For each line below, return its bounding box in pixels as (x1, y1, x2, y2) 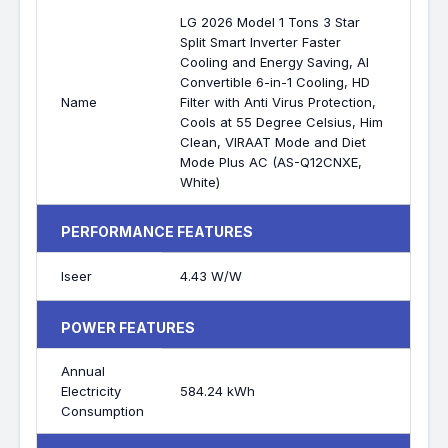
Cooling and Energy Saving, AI (180, 54, 370, 71)
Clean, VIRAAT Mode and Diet (180, 134, 367, 151)
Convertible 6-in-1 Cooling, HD (180, 74, 371, 91)
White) (180, 174, 221, 191)
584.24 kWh (180, 383, 256, 400)
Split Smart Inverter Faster (180, 34, 342, 51)
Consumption (61, 403, 145, 420)
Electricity (61, 383, 122, 400)
